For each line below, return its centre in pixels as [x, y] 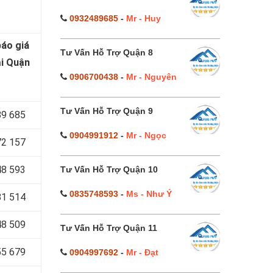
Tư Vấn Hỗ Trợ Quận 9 [106, 111]
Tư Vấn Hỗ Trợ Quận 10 [109, 169]
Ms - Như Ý [149, 194]
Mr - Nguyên [151, 77]
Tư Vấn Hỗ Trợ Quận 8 [106, 52]
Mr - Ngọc [146, 135]
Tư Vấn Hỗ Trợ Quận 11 [108, 228]
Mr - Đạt [142, 252]
